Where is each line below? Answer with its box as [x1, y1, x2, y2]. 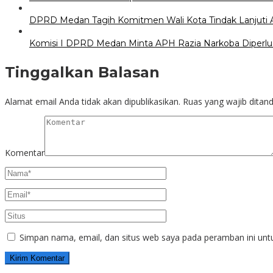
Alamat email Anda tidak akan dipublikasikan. [5, 96, 180, 108]
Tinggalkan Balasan [5, 63, 160, 82]
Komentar [5, 147, 44, 159]
